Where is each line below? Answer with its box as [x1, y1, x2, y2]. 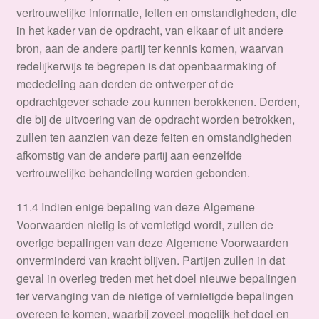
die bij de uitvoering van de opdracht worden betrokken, [16, 111, 295, 128]
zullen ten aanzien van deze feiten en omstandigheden [16, 129, 292, 146]
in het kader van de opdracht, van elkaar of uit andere [16, 22, 283, 39]
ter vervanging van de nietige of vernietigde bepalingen [16, 287, 293, 304]
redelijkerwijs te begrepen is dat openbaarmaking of [16, 58, 276, 75]
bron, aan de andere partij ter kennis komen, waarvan [16, 40, 283, 57]
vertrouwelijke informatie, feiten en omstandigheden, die [16, 4, 297, 21]
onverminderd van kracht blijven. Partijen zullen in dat [16, 251, 285, 268]
